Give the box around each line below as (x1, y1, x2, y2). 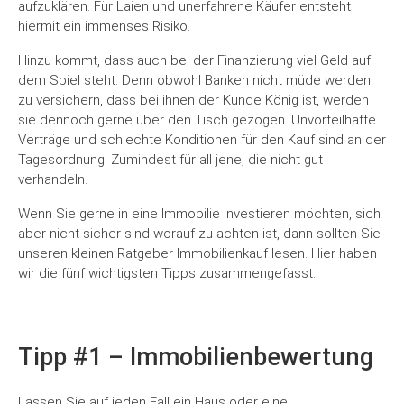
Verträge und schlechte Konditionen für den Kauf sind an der (18, 132, 386, 149)
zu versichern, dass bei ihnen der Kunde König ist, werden (18, 92, 369, 109)
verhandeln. (18, 171, 87, 188)
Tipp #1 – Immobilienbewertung (18, 343, 373, 372)
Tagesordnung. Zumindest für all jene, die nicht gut (18, 151, 323, 169)
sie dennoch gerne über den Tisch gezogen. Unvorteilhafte (18, 112, 376, 129)
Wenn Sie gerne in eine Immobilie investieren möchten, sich (18, 206, 381, 223)
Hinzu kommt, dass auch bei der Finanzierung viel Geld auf (18, 52, 371, 69)
